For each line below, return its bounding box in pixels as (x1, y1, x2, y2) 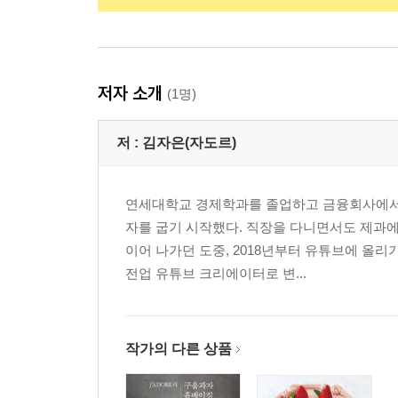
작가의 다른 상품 (125, 341, 232, 356)
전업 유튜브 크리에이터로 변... (125, 266, 306, 281)
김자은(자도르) (142, 135, 236, 150)
